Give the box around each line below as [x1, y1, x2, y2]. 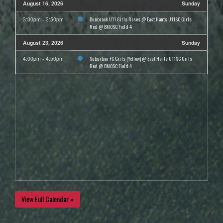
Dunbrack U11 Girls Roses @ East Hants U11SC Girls [90, 15, 192, 23]
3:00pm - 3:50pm [23, 15, 64, 23]
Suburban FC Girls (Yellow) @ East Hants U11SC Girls [90, 54, 192, 63]
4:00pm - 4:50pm [23, 55, 64, 63]
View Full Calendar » [21, 194, 74, 205]
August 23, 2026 [23, 39, 63, 47]
